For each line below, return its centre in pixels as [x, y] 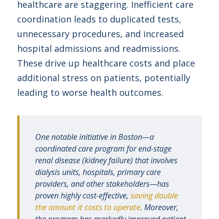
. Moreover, [159, 207]
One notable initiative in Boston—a [95, 137]
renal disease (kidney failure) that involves [106, 160]
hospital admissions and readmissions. [99, 48]
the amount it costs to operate [88, 207]
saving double [154, 196]
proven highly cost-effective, [83, 196]
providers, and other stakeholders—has [102, 184]
